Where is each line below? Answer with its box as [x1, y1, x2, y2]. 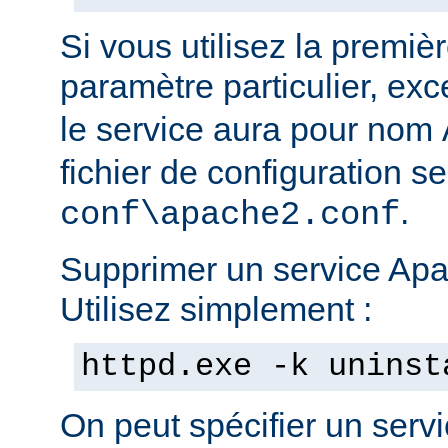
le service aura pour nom [60, 109, 442, 148]
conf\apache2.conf [60, 195, 400, 234]
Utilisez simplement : [60, 289, 372, 328]
